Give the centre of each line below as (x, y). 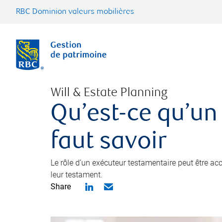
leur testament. (77, 175)
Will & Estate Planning (109, 93)
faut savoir (109, 143)
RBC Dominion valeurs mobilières (75, 12)
